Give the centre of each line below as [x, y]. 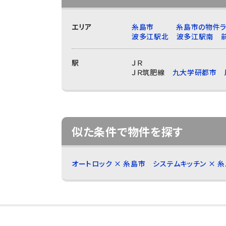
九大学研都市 [194, 72]
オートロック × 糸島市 [109, 163]
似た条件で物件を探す [127, 131]
